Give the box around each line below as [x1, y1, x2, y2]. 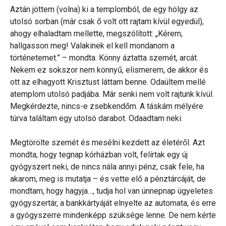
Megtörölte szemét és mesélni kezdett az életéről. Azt [10, 137, 205, 147]
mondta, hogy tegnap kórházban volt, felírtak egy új [10, 149, 188, 159]
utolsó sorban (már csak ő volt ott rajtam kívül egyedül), [10, 16, 204, 26]
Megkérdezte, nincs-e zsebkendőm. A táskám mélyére [10, 101, 203, 111]
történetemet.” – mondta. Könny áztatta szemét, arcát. [10, 52, 198, 63]
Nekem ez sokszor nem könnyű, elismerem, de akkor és [10, 65, 208, 75]
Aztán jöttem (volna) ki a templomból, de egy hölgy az [10, 4, 198, 14]
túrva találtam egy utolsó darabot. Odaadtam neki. [10, 113, 183, 123]
